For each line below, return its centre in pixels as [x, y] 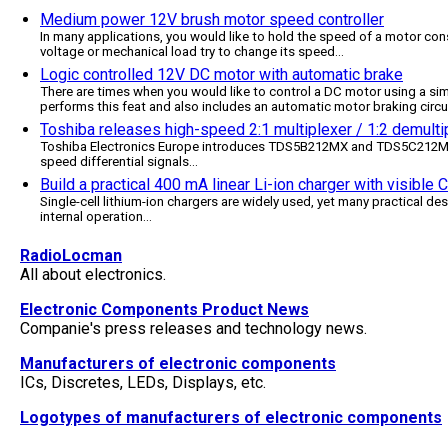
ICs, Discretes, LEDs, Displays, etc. [143, 382]
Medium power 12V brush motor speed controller [212, 20]
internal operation [91, 217]
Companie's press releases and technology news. [193, 328]
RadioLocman [71, 255]
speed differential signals [114, 162]
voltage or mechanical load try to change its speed [187, 52]
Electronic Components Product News [164, 309]
